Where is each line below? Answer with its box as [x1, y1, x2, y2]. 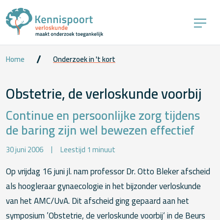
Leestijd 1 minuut [60, 143, 115, 157]
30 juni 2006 [6, 143, 43, 157]
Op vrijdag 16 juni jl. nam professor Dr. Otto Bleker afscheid [6, 164, 210, 180]
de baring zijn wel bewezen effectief [6, 118, 194, 141]
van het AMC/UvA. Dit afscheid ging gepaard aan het [6, 193, 189, 209]
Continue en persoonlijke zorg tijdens [6, 103, 200, 127]
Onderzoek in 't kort [53, 52, 115, 66]
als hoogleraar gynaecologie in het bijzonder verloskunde [6, 178, 201, 194]
